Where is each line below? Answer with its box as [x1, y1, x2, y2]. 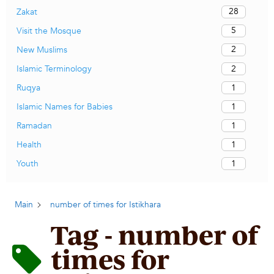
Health [17, 139, 42, 151]
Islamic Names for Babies [17, 101, 113, 113]
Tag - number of [51, 217, 258, 253]
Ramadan [17, 120, 52, 132]
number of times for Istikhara [50, 199, 161, 211]
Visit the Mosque [17, 24, 81, 37]
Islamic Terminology [17, 63, 92, 75]
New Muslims [17, 43, 67, 56]
